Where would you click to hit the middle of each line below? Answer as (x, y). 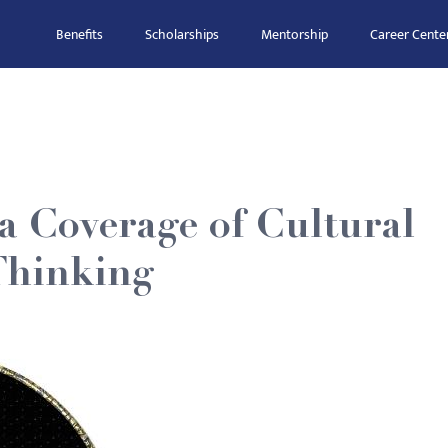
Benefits (79, 34)
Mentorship (294, 34)
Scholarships (182, 34)
